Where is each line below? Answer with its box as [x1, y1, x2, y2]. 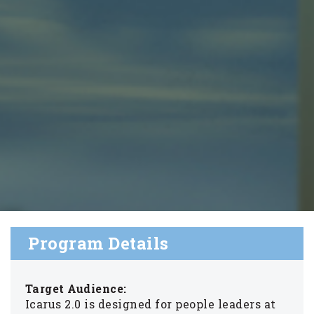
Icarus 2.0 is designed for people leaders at [25, 296, 276, 311]
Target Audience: [25, 280, 127, 296]
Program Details [28, 231, 169, 254]
